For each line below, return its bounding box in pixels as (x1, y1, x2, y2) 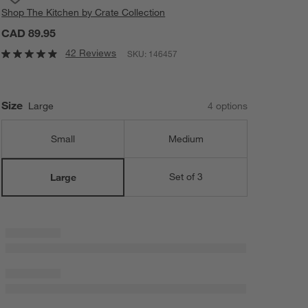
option (212, 99, 243, 112)
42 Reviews (65, 47, 117, 60)
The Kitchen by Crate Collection (27, 6, 166, 19)
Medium (168, 132, 203, 145)
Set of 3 (168, 170, 203, 184)
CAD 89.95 (1, 26, 56, 41)
